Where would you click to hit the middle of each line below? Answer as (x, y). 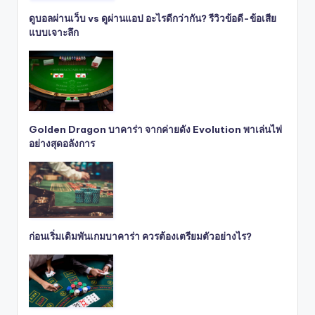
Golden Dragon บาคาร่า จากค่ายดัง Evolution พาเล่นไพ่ (155, 129)
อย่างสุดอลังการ (62, 143)
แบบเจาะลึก (54, 32)
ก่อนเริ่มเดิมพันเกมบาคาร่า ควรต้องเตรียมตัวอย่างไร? (140, 236)
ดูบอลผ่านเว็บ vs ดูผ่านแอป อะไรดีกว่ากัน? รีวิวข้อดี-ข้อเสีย (153, 18)
